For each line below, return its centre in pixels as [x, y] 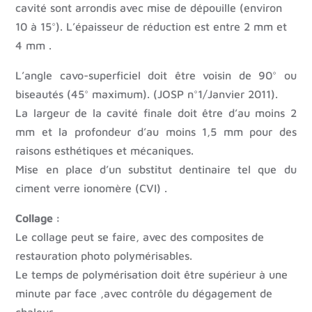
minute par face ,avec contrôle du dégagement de [144, 294]
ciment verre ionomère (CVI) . [92, 188]
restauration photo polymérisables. [104, 256]
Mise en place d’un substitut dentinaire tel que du [156, 170]
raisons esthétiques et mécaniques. [105, 151]
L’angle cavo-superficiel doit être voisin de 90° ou [156, 76]
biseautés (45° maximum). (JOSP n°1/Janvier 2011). [147, 94]
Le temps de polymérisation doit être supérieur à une [152, 275]
